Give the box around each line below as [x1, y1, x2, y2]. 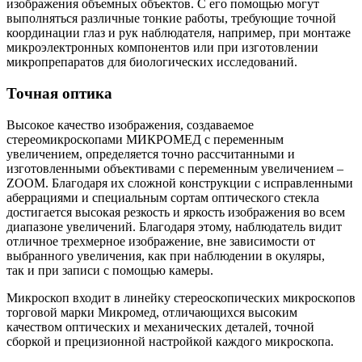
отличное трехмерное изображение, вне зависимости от [6, 234, 315, 248]
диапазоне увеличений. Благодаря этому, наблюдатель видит [6, 219, 342, 234]
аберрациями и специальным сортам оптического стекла [6, 190, 319, 204]
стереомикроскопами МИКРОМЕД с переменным [6, 132, 284, 146]
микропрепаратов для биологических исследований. [6, 55, 297, 69]
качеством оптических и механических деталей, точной [6, 319, 314, 334]
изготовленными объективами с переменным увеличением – [6, 161, 343, 175]
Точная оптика [6, 85, 112, 103]
